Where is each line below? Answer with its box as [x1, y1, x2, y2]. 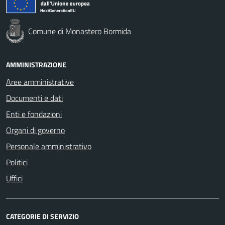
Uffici [6, 172, 23, 184]
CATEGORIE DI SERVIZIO [6, 210, 79, 221]
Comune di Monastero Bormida [28, 25, 131, 37]
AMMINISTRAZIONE [6, 59, 66, 70]
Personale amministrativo [6, 140, 91, 152]
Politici [6, 156, 28, 168]
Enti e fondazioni [6, 107, 62, 120]
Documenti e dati [6, 91, 63, 104]
